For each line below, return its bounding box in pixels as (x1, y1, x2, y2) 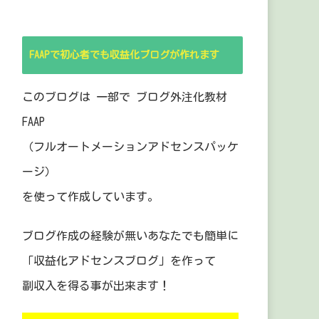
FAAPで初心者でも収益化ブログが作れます (29, 50, 219, 60)
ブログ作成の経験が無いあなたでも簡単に (22, 230, 239, 241)
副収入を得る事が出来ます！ (22, 280, 170, 291)
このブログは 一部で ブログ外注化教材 (22, 91, 227, 103)
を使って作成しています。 (22, 191, 159, 202)
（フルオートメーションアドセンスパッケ (22, 141, 239, 152)
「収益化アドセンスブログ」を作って (22, 255, 216, 266)
